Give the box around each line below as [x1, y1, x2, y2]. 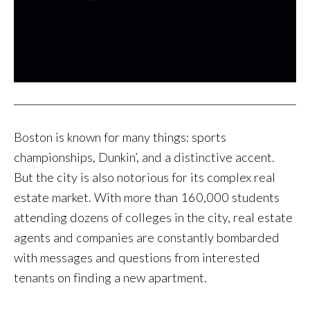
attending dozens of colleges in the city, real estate [14, 210, 293, 226]
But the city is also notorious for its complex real [14, 170, 275, 185]
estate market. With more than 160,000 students [14, 190, 280, 206]
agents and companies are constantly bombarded [14, 230, 280, 246]
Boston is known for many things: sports [14, 129, 226, 145]
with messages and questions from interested [14, 250, 260, 266]
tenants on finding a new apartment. [14, 270, 207, 286]
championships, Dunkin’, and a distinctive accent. [14, 149, 275, 165]
